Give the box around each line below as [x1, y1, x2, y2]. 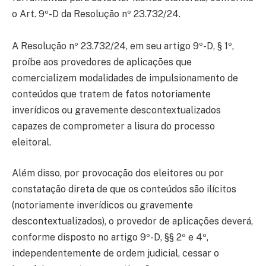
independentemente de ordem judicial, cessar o [12, 247, 219, 259]
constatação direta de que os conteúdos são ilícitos [12, 183, 236, 195]
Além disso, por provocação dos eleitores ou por [12, 167, 224, 179]
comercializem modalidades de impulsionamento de [12, 72, 238, 84]
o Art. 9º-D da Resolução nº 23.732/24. [12, 8, 180, 20]
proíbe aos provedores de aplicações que [12, 56, 192, 68]
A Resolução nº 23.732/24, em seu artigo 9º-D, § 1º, [12, 40, 234, 52]
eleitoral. [12, 137, 51, 148]
